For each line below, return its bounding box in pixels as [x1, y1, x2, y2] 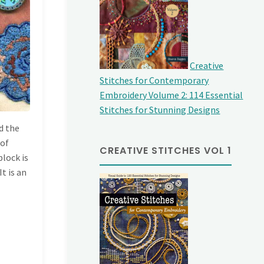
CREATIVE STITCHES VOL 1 [100, 144, 232, 158]
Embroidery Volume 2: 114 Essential [100, 89, 243, 101]
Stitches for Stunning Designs [100, 104, 220, 116]
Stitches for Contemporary [100, 74, 209, 87]
